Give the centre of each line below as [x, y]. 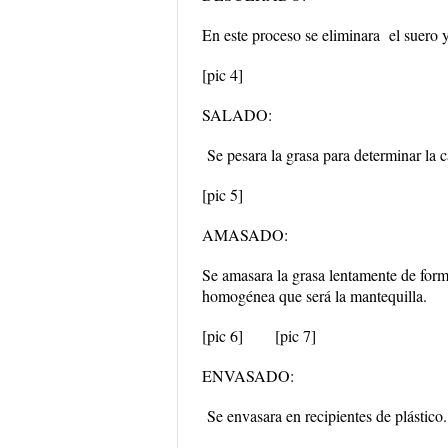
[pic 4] [222, 74]
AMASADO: [245, 234]
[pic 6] [222, 335]
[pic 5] [222, 194]
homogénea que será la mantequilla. [314, 295]
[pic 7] [295, 335]
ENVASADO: [248, 375]
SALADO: [237, 114]
